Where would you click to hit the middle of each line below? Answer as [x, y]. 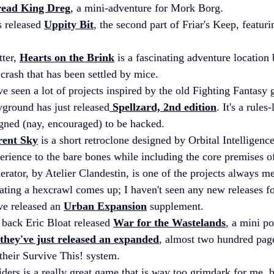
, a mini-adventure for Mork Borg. [147, 8]
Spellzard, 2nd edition [163, 107]
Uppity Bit [69, 24]
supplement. [175, 206]
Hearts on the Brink [67, 57]
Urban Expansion [105, 206]
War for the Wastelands [169, 222]
